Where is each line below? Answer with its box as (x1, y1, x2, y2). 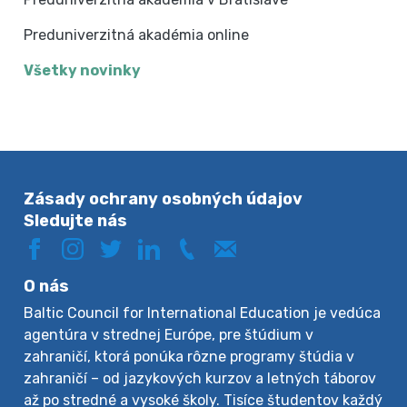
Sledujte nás (24, 210, 128, 231)
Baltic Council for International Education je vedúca (24, 303, 382, 322)
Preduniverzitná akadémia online (24, 25, 250, 44)
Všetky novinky (24, 61, 142, 79)
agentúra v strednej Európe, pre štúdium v (24, 325, 314, 343)
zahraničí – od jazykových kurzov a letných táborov (24, 369, 377, 387)
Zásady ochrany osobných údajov (24, 188, 303, 209)
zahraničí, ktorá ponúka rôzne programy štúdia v (24, 347, 355, 365)
